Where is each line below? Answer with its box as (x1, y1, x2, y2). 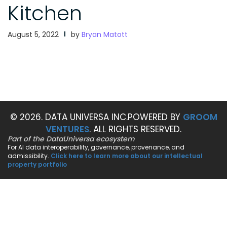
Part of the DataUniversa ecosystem (8, 134, 135, 144)
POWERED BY (127, 111, 183, 124)
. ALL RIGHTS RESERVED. (89, 123, 181, 136)
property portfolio (8, 160, 67, 169)
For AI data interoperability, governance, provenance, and (8, 143, 184, 152)
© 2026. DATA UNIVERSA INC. (10, 111, 128, 124)
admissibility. (8, 152, 51, 161)
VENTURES (46, 123, 89, 136)
